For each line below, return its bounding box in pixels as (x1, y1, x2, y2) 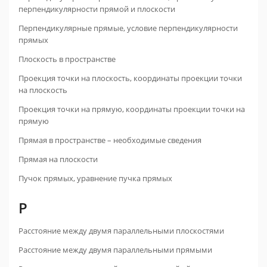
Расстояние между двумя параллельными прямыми (18, 244, 212, 255)
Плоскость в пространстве (18, 54, 116, 64)
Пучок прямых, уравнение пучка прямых (18, 173, 172, 184)
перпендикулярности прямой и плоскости (18, 4, 175, 14)
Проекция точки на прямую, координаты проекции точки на (18, 104, 245, 114)
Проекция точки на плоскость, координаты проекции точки (18, 73, 242, 83)
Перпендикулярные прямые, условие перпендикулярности (18, 23, 238, 33)
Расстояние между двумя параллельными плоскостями (18, 225, 224, 236)
